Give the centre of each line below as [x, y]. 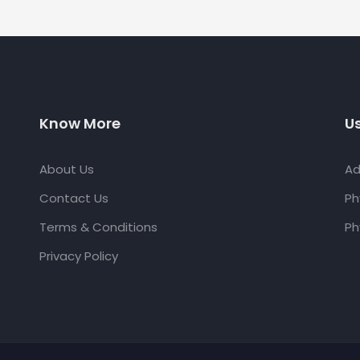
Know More [80, 123]
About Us [67, 169]
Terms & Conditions [98, 227]
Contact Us [74, 198]
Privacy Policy [79, 256]
